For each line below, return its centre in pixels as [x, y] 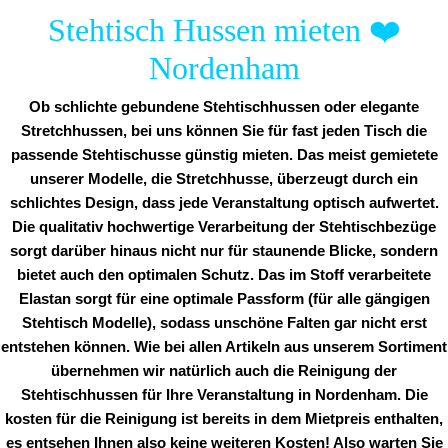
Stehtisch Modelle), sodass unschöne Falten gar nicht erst [224, 323]
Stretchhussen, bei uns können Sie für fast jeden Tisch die [224, 131]
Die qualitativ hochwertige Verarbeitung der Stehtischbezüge [224, 227]
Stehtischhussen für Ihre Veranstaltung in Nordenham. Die [224, 395]
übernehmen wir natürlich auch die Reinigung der [224, 371]
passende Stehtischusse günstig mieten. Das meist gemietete [224, 155]
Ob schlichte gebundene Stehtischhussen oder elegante [224, 107]
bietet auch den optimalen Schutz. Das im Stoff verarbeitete [224, 275]
